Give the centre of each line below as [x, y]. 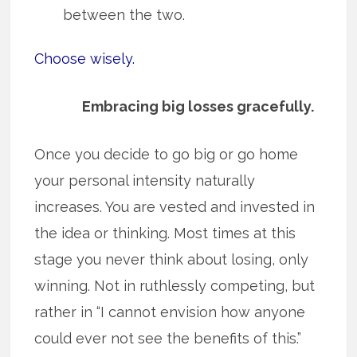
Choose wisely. [85, 59]
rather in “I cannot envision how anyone [170, 312]
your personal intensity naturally [145, 181]
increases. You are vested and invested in [175, 207]
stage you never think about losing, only [172, 260]
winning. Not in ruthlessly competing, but [175, 286]
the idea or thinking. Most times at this [165, 233]
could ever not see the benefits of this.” [168, 339]
